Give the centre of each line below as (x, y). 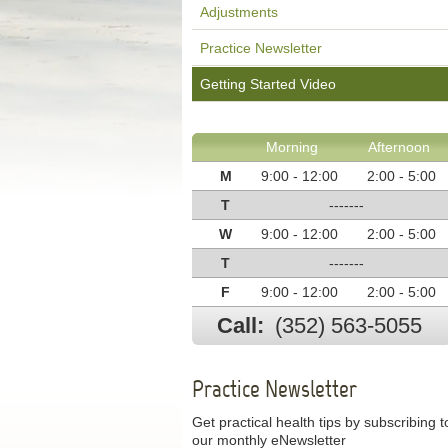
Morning (292, 147)
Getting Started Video (268, 84)
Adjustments (239, 12)
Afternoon (398, 147)
